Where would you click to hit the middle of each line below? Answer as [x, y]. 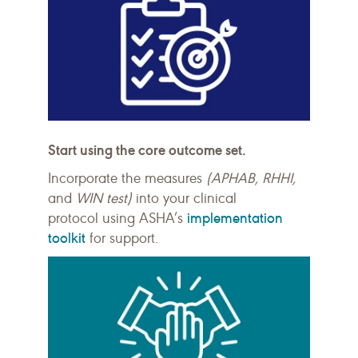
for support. [126, 238]
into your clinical [184, 198]
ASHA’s [163, 218]
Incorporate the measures [127, 178]
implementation [235, 218]
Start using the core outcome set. [147, 150]
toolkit [67, 238]
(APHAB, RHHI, [251, 178]
